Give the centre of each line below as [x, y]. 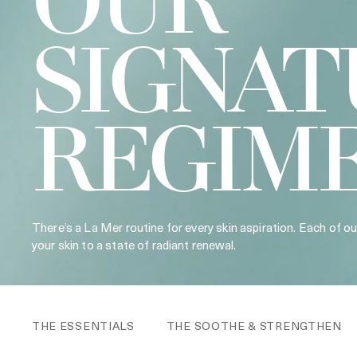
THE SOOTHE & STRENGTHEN [254, 326]
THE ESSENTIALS [83, 326]
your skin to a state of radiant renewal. [134, 245]
